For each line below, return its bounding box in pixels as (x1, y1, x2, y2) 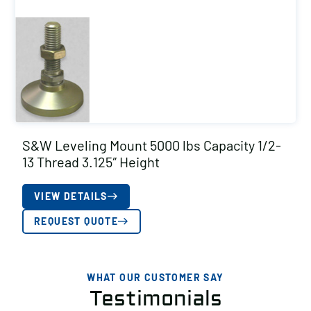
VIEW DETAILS (34, 190, 108, 202)
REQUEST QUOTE (34, 215, 119, 227)
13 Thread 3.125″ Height (22, 153, 160, 170)
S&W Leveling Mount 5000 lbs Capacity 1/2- (22, 137, 281, 153)
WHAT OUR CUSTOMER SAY (87, 271, 224, 283)
